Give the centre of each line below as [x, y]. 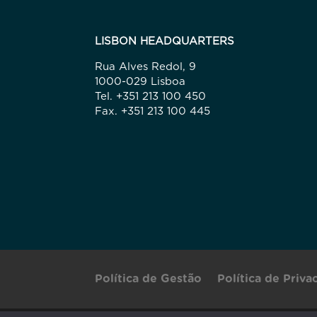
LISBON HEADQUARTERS [165, 41]
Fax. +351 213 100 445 [153, 111]
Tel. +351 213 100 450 [151, 97]
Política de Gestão [149, 279]
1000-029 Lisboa [140, 82]
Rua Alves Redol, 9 [146, 67]
